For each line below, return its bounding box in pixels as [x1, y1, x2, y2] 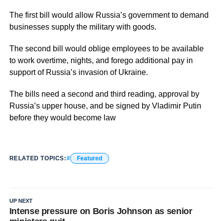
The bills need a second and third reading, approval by [9, 90, 199, 99]
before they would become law [9, 113, 116, 122]
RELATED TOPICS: [9, 155, 67, 162]
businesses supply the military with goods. [9, 23, 156, 32]
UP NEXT [9, 198, 33, 204]
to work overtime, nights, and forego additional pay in [9, 56, 193, 65]
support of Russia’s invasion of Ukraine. [9, 68, 148, 77]
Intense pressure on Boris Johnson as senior [9, 206, 192, 217]
